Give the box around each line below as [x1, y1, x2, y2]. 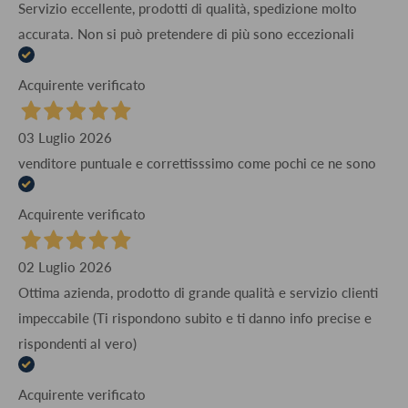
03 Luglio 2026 [18, 129, 112, 147]
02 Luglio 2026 [18, 259, 112, 276]
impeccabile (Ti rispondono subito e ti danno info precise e [18, 310, 372, 327]
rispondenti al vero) [18, 335, 137, 352]
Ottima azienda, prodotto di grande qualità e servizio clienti [18, 284, 378, 301]
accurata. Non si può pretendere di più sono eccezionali [18, 25, 354, 43]
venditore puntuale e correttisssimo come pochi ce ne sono [18, 155, 376, 172]
